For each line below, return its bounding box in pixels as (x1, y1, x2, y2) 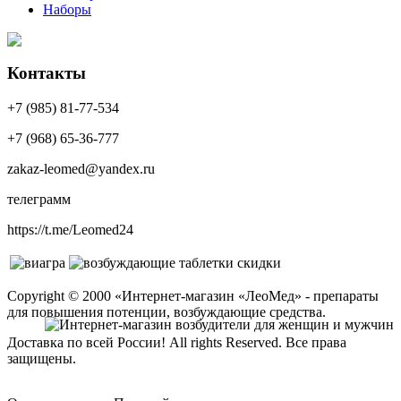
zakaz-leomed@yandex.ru (7, 160, 155, 176)
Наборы (43, 2, 91, 18)
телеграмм (7, 191, 78, 207)
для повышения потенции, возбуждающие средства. (7, 303, 326, 320)
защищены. (7, 350, 76, 366)
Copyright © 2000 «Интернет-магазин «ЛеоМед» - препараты (7, 287, 379, 303)
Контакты (7, 64, 86, 83)
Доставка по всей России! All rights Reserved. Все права (7, 334, 346, 350)
